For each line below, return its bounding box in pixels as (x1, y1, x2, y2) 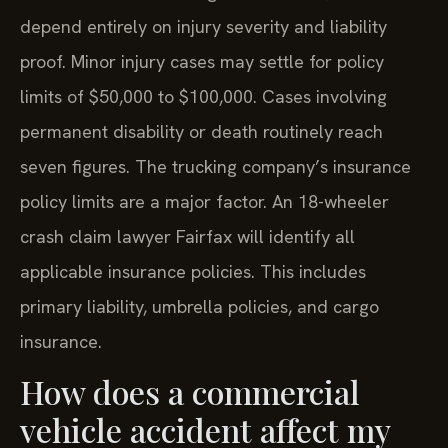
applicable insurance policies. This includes (20, 259, 366, 283)
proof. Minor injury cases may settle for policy (20, 49, 384, 73)
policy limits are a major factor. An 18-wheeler (20, 189, 389, 213)
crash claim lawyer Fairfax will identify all (20, 224, 355, 248)
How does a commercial (20, 370, 360, 414)
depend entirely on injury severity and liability (20, 14, 387, 38)
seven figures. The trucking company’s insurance (20, 154, 411, 178)
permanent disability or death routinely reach (20, 119, 383, 143)
